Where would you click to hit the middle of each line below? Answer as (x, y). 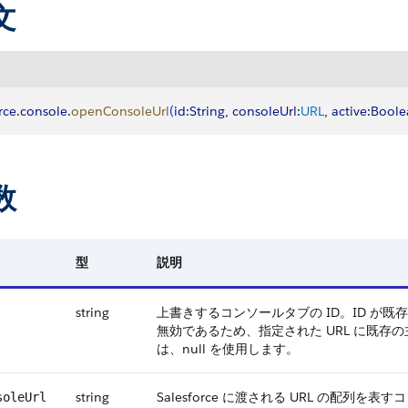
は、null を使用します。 (228, 349)
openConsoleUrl (120, 111)
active (349, 111)
